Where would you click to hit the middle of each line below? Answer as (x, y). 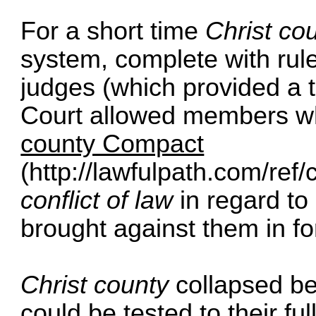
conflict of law (97, 200)
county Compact (113, 144)
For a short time (113, 31)
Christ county (95, 285)
